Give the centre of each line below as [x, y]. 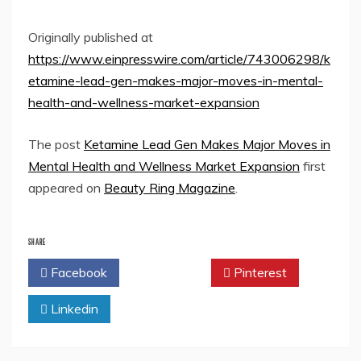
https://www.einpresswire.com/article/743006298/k [179, 59]
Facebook [77, 273]
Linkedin [73, 309]
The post [56, 145]
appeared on [66, 188]
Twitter [169, 273]
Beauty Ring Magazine [170, 188]
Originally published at [91, 37]
